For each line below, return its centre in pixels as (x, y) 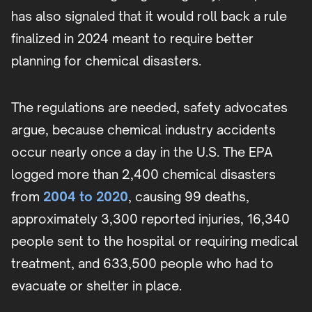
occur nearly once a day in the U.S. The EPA (142, 152)
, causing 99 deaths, (189, 197)
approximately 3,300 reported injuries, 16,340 (150, 219)
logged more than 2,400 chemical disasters (143, 174)
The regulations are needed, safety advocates (149, 108)
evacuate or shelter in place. (96, 286)
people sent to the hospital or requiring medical (155, 241)
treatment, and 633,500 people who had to (142, 264)
